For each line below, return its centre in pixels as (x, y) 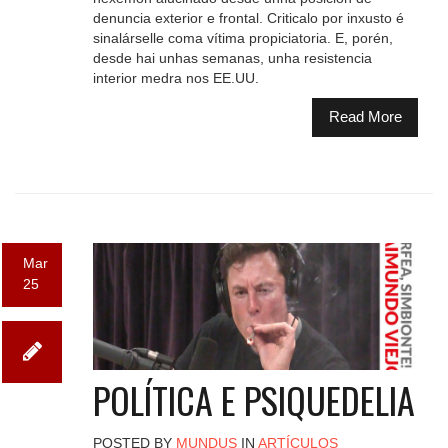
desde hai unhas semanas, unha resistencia (232, 57)
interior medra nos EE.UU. (175, 77)
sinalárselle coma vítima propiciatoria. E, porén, (242, 37)
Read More (365, 117)
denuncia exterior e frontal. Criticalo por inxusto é (248, 17)
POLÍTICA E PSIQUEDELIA (253, 399)
